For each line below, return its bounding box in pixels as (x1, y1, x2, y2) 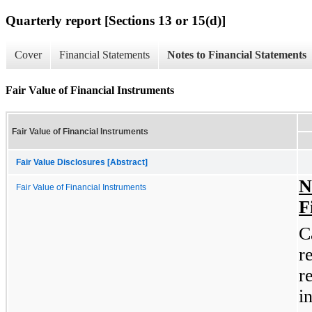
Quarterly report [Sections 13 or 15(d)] (6, 13, 226, 28)
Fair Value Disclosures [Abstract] (16, 157, 148, 166)
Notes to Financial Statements (167, 49, 306, 61)
